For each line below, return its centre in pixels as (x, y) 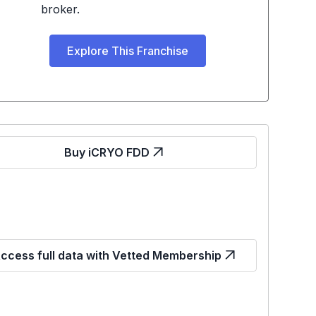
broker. (60, 9)
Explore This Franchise (127, 51)
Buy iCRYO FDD (107, 152)
